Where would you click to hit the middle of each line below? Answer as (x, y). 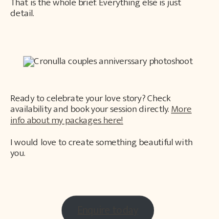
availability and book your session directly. (91, 109)
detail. (22, 13)
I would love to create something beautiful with (101, 142)
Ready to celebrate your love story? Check (90, 98)
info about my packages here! (67, 120)
